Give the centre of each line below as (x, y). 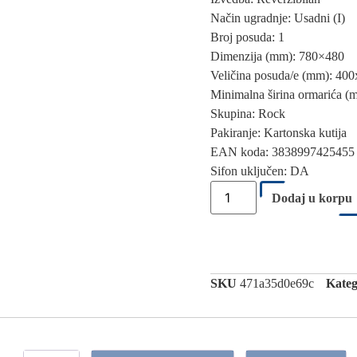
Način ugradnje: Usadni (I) (278, 18)
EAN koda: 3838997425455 (282, 152)
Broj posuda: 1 (247, 37)
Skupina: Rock (248, 114)
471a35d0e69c (277, 283)
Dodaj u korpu (312, 198)
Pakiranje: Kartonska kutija (279, 133)
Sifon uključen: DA (260, 171)
